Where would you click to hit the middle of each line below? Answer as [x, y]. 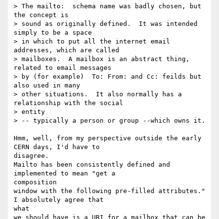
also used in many [47, 86]
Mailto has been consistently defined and [92, 165]
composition [35, 182]
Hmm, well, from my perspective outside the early [108, 138]
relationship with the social [68, 103]
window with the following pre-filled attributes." [109, 191]
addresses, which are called [66, 50]
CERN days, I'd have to [59, 147]
